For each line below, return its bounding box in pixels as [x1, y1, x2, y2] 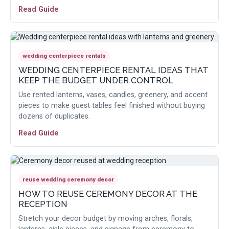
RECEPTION [18, 199, 67, 210]
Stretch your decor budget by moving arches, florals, [18, 214, 193, 223]
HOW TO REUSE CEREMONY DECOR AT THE [18, 189, 197, 199]
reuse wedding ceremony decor [22, 176, 114, 184]
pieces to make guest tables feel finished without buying [18, 101, 205, 110]
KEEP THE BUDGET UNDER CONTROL [18, 76, 173, 86]
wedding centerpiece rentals [22, 52, 106, 60]
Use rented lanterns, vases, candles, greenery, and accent [18, 90, 208, 100]
